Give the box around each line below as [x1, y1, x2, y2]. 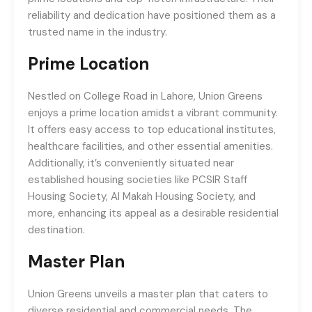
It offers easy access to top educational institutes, [28, 123, 276, 136]
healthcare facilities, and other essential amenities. [28, 139, 273, 153]
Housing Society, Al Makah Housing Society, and [28, 189, 256, 203]
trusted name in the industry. [28, 25, 167, 39]
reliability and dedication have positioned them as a [28, 8, 276, 22]
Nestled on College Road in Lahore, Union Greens [28, 89, 263, 103]
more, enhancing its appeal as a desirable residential [28, 206, 279, 220]
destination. [28, 223, 85, 237]
